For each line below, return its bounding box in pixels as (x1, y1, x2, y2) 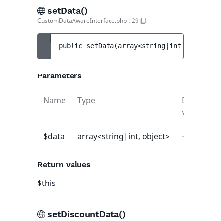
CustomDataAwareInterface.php (37, 16, 127, 25)
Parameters (37, 71, 82, 80)
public (59, 42, 86, 50)
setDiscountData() (47, 209, 129, 219)
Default (182, 95, 209, 106)
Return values (37, 160, 91, 169)
